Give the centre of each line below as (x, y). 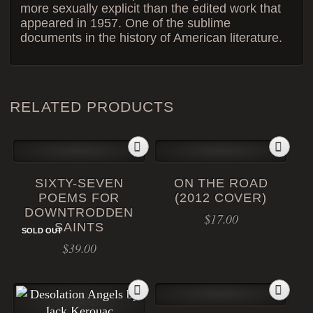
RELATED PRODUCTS (92, 106)
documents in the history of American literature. (152, 38)
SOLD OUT (42, 231)
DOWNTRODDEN (79, 213)
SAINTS (79, 227)
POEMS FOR (79, 198)
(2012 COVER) (221, 198)
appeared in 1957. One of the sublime (126, 23)
